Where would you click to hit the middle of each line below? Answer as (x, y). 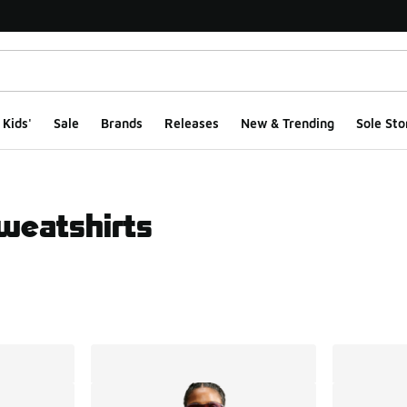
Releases (191, 123)
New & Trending (287, 123)
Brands (121, 123)
